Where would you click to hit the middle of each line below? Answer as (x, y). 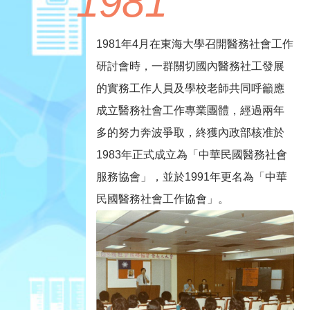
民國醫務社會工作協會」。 (162, 199)
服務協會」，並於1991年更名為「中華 (191, 177)
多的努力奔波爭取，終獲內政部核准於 (190, 133)
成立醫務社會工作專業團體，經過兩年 (190, 111)
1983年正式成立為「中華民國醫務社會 (191, 155)
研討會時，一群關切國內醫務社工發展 (190, 66)
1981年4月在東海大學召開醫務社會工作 (194, 44)
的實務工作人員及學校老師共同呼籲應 (190, 89)
